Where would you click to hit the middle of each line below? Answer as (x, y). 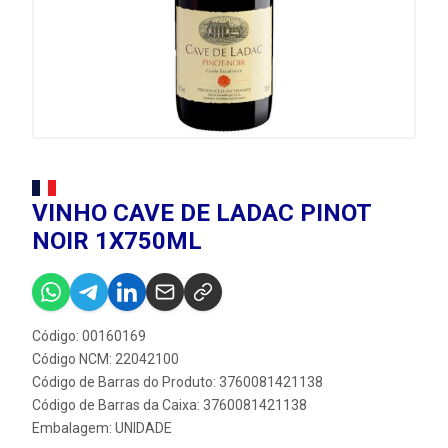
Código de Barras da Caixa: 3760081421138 (169, 405)
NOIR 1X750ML (117, 241)
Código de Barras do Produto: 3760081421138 (177, 382)
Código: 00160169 (89, 336)
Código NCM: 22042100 (105, 359)
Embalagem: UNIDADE (102, 428)
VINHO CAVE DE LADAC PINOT (201, 213)
